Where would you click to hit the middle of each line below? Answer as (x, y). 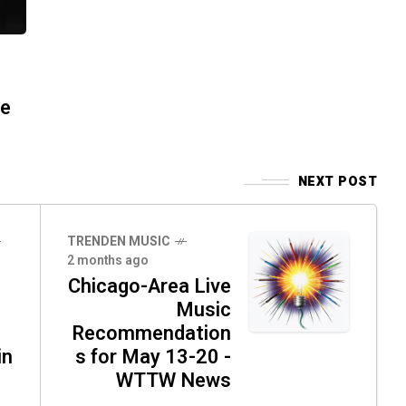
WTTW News (174, 381)
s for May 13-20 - (153, 358)
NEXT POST (337, 182)
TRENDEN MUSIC (119, 242)
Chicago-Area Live (150, 287)
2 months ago (108, 261)
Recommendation (151, 334)
